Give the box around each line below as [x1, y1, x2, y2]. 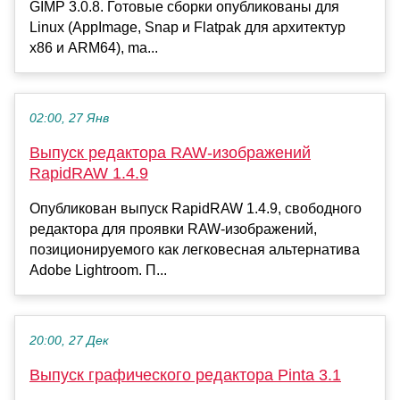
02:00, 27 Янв [29, 112, 109, 126]
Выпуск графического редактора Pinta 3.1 [29, 366, 341, 385]
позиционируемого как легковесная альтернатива [29, 242, 360, 258]
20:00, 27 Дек [29, 334, 109, 348]
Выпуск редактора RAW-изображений [29, 144, 311, 162]
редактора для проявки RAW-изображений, [29, 221, 317, 237]
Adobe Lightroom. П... [29, 262, 167, 279]
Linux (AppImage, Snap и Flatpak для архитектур [29, 20, 346, 36]
